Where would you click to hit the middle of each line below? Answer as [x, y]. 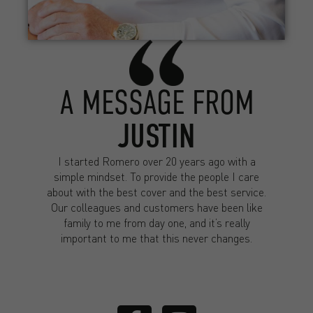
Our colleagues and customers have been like [156, 208]
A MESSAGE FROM [156, 103]
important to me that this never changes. [156, 238]
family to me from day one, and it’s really [156, 223]
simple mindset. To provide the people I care [156, 177]
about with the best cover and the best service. [156, 192]
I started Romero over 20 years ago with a [156, 161]
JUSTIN [156, 137]
